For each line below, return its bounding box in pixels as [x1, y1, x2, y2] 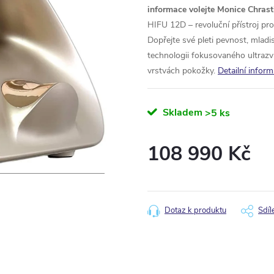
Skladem [160, 106, 202, 119]
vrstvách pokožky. [147, 65, 215, 76]
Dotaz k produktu [165, 205, 226, 216]
